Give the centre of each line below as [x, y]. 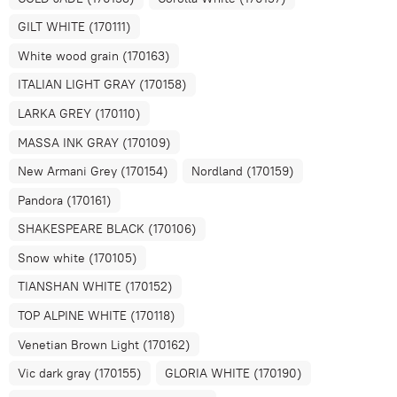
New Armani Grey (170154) [93, 171]
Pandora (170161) [65, 200]
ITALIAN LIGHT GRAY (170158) [103, 85]
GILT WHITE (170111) [75, 27]
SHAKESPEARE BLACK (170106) [108, 229]
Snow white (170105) [78, 257]
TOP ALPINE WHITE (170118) [97, 316]
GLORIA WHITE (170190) [234, 374]
